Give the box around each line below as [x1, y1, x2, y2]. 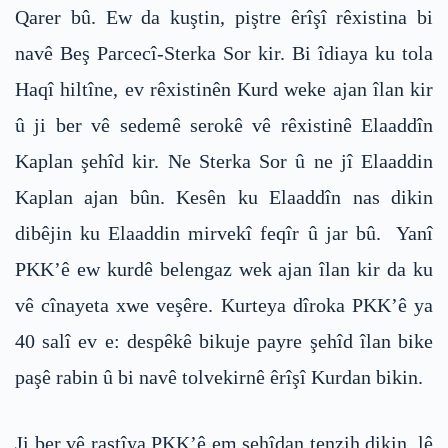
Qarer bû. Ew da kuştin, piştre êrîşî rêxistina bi [15, 6, 433, 29]
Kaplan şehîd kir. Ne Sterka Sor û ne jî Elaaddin [15, 150, 433, 173]
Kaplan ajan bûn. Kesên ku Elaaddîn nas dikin [15, 186, 433, 209]
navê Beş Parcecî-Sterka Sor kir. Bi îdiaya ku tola [15, 42, 433, 65]
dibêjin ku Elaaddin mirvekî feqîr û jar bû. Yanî [15, 222, 433, 245]
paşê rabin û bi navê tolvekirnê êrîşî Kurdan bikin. [15, 366, 423, 389]
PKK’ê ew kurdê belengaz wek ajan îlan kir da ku [15, 258, 433, 281]
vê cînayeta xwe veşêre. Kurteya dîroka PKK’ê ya [15, 294, 433, 317]
